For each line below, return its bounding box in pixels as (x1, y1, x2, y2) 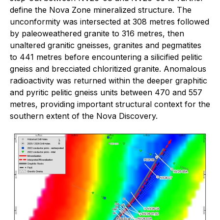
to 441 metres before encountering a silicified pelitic (10, 52, 202, 62)
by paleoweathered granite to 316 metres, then (10, 28, 184, 38)
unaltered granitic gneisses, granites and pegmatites (10, 40, 201, 50)
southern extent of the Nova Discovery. (10, 111, 158, 121)
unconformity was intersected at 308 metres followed (10, 17, 209, 27)
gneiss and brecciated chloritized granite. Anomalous (10, 64, 206, 74)
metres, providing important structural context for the (10, 99, 210, 109)
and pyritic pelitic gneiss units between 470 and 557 (10, 87, 202, 97)
